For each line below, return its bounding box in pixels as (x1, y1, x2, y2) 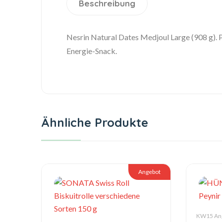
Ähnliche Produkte (41, 115, 148, 130)
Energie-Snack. (66, 46, 117, 55)
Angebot (138, 168, 161, 175)
